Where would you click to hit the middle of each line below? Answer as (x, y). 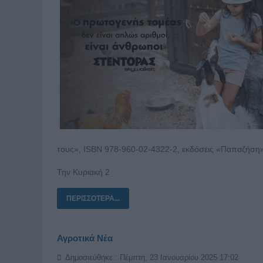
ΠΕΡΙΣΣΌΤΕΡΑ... (93, 198)
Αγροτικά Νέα (85, 238)
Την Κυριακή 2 (83, 172)
